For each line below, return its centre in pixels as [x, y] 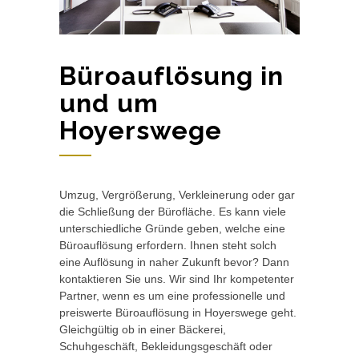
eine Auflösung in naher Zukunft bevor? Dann [174, 262]
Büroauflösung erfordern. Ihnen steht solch [168, 245]
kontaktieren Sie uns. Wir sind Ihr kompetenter [177, 278]
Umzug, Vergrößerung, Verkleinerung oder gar [177, 194]
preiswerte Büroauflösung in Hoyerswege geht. [178, 312]
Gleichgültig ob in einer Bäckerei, [143, 329]
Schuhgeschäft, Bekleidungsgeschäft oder [166, 346]
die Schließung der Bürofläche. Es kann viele [173, 211]
